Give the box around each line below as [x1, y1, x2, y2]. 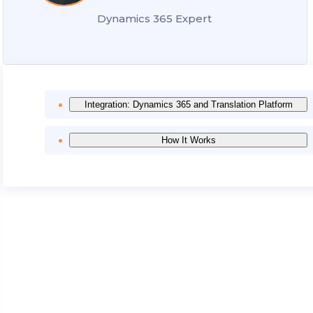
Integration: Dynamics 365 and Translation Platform [84, 99, 293, 110]
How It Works [161, 135, 216, 146]
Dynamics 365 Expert [97, 12, 212, 26]
